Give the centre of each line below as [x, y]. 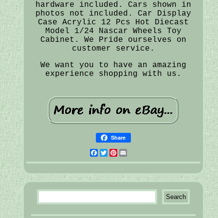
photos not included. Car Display [113, 13]
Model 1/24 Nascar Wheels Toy [113, 31]
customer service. [113, 48]
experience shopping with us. [113, 74]
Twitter [124, 153]
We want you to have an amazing [113, 65]
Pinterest [139, 153]
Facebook [117, 153]
